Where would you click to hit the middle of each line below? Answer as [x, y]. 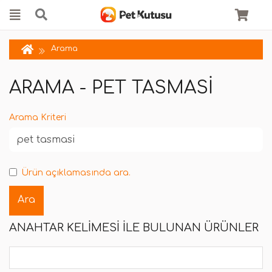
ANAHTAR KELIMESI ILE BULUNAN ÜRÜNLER [134, 228]
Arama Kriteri [38, 117]
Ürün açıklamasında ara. [76, 173]
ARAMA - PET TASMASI [111, 88]
